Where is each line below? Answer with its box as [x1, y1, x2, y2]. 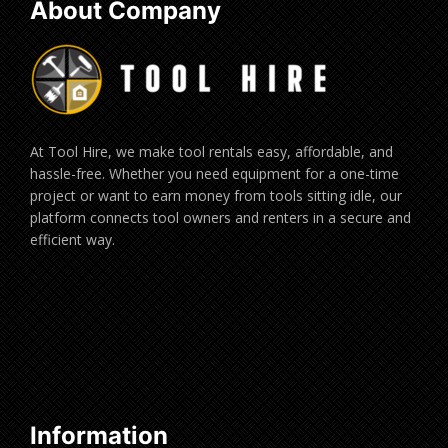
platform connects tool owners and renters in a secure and [30, 207, 411, 227]
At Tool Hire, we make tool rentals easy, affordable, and [30, 141, 393, 161]
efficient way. [30, 229, 115, 249]
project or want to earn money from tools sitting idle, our [30, 185, 402, 205]
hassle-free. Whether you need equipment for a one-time [30, 163, 399, 183]
